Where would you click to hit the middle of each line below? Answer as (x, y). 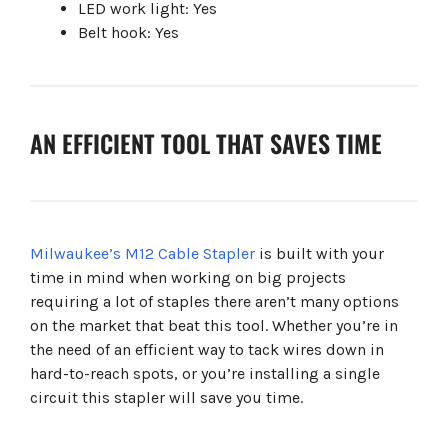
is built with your (319, 254)
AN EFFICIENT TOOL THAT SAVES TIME (206, 143)
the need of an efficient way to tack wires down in (207, 350)
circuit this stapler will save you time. (166, 398)
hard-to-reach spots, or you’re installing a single (205, 374)
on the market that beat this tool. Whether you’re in (214, 326)
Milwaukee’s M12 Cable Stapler (142, 254)
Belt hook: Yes (128, 33)
